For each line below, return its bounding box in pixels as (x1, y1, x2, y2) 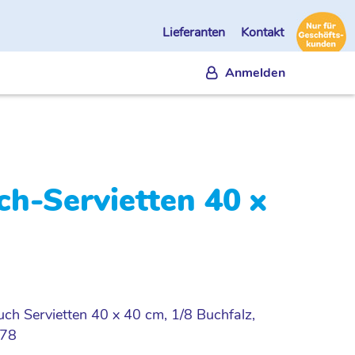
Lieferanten (162, 24, 228, 42)
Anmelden (225, 63, 285, 82)
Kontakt (241, 24, 284, 42)
